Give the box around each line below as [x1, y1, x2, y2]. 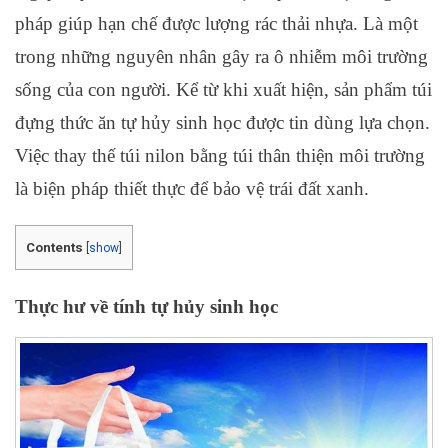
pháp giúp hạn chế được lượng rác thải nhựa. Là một [15, 12, 418, 34]
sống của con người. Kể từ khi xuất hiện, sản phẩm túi [15, 78, 432, 100]
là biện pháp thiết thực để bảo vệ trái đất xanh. [15, 177, 369, 199]
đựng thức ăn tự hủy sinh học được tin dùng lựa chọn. [15, 111, 430, 133]
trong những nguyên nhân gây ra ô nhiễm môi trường [15, 45, 428, 67]
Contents [26, 239, 83, 255]
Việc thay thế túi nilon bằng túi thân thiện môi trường [15, 144, 425, 166]
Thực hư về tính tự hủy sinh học [15, 295, 283, 317]
